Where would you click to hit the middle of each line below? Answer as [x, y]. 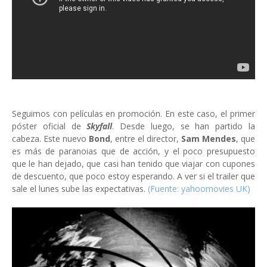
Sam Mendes [207, 139]
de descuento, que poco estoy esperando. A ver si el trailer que [133, 176]
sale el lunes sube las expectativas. [80, 189]
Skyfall [100, 126]
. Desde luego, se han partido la [184, 126]
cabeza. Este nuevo [50, 139]
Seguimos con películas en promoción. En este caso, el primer [133, 114]
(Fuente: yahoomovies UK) [199, 189]
